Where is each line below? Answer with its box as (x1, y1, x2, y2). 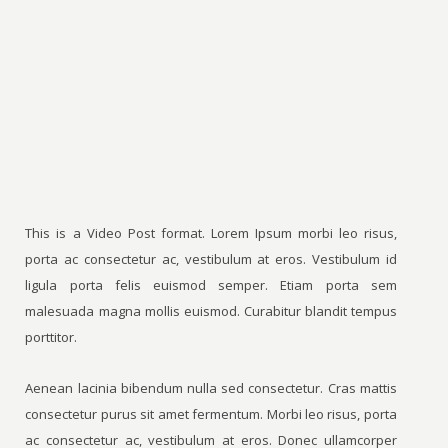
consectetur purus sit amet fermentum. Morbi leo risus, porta (25, 405, 397, 423)
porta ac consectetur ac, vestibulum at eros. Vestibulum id (25, 250, 397, 268)
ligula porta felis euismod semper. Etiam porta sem (25, 276, 397, 294)
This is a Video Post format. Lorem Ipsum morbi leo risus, (25, 224, 397, 242)
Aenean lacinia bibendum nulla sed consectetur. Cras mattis (25, 379, 397, 397)
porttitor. (25, 328, 78, 346)
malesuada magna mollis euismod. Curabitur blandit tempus (25, 302, 397, 320)
